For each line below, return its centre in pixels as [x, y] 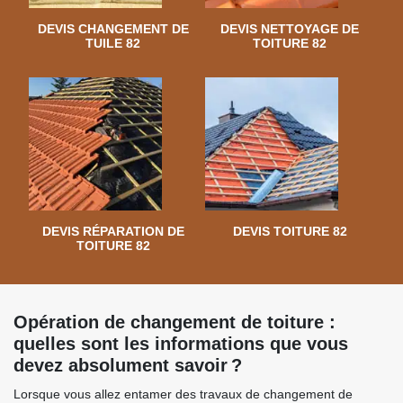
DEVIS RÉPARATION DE [113, 231]
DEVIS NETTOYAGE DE [290, 29]
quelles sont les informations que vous [181, 344]
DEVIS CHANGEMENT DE [113, 29]
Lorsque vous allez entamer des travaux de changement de [183, 394]
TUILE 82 [113, 43]
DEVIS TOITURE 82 [290, 231]
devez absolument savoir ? [128, 365]
